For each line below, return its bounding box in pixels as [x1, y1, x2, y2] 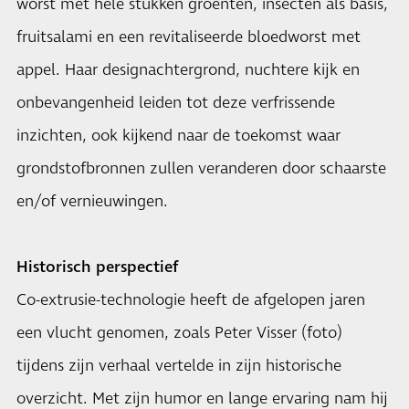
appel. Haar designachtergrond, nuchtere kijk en [16, 59, 360, 81]
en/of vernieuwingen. [16, 191, 168, 213]
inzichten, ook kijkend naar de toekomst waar [16, 125, 341, 147]
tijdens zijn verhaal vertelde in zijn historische [16, 355, 341, 377]
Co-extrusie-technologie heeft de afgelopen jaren [16, 289, 365, 311]
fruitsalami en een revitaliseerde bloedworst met [16, 26, 361, 48]
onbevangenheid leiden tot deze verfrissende [16, 92, 335, 114]
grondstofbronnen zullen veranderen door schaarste [16, 158, 386, 180]
